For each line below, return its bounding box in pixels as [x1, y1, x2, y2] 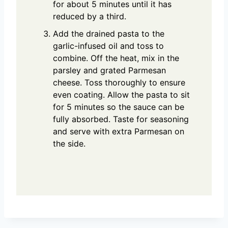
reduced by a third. [53, 11, 126, 22]
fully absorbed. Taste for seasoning [53, 114, 189, 125]
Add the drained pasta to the [53, 28, 164, 39]
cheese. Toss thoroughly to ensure [53, 77, 185, 88]
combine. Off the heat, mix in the [53, 53, 179, 64]
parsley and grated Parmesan [53, 65, 166, 76]
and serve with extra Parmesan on [53, 126, 184, 137]
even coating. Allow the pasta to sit [53, 90, 190, 100]
